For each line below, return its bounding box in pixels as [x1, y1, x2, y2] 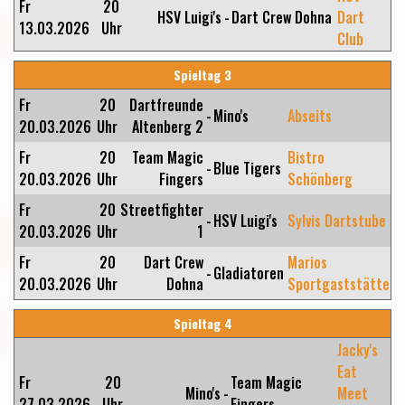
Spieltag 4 [173, 314, 232, 333]
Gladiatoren [213, 262, 284, 284]
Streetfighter [120, 199, 203, 221]
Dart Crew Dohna [231, 6, 332, 28]
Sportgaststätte [287, 273, 390, 295]
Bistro [287, 146, 325, 168]
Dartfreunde [129, 94, 203, 116]
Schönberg [287, 168, 353, 190]
